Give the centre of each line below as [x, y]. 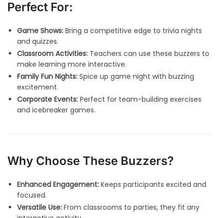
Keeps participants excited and [153, 185]
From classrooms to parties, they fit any [131, 208]
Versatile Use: [39, 208]
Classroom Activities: [52, 54]
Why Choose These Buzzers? [91, 161]
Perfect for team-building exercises [140, 100]
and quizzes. [38, 42]
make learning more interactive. [72, 64]
